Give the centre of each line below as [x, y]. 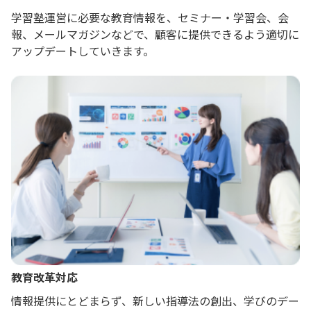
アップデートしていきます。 [83, 50]
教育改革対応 [44, 277]
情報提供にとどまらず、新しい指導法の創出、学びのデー [155, 301]
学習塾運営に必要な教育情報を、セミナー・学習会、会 [150, 17]
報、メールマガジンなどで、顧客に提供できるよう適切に [155, 34]
